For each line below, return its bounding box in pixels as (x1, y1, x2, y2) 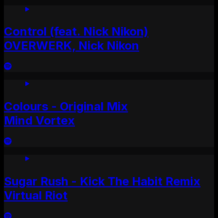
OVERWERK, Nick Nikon (4, 38, 139, 53)
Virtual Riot (4, 188, 68, 203)
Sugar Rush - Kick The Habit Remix (4, 174, 200, 189)
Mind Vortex (4, 113, 75, 128)
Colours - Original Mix (4, 99, 128, 114)
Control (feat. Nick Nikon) (4, 24, 148, 39)
